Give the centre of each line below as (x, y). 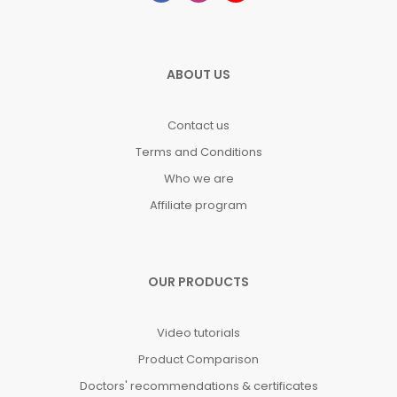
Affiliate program (198, 206)
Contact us (198, 126)
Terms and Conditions (198, 152)
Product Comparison (198, 360)
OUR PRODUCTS (198, 282)
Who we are (198, 179)
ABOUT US (198, 75)
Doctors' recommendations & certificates (198, 386)
